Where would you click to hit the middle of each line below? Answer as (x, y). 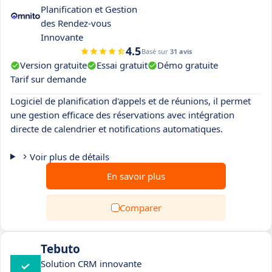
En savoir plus (136, 176)
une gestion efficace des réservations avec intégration (122, 115)
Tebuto (60, 249)
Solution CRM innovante (91, 263)
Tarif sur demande (48, 79)
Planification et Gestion (89, 9)
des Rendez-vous (76, 23)
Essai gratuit (122, 65)
